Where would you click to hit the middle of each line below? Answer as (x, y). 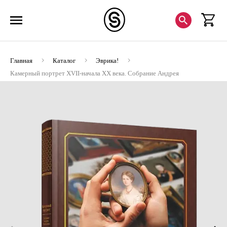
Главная (21, 61)
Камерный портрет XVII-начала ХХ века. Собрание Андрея (94, 73)
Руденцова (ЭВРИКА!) (42, 83)
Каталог (64, 61)
